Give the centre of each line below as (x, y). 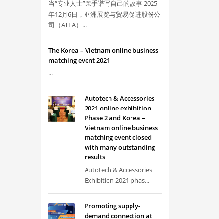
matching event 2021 (79, 60)
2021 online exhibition (118, 108)
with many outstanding (120, 147)
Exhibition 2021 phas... (117, 180)
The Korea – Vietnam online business (103, 50)
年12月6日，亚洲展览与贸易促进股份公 (104, 14)
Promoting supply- (112, 206)
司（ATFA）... (67, 25)
